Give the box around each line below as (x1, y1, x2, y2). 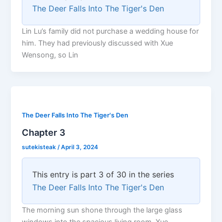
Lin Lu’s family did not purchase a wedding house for (22, 26, 199, 36)
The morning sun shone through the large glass (22, 206, 183, 215)
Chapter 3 (22, 126, 66, 138)
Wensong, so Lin (22, 50, 79, 59)
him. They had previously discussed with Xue (22, 38, 173, 48)
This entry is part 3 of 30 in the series (32, 169, 174, 180)
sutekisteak (22, 144, 58, 151)
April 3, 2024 (61, 144, 99, 151)
